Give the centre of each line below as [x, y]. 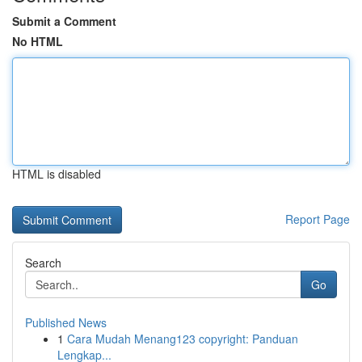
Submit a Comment [64, 21]
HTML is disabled [57, 174]
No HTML [38, 41]
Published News [66, 322]
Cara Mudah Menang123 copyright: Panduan [183, 339]
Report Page [318, 219]
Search [43, 263]
